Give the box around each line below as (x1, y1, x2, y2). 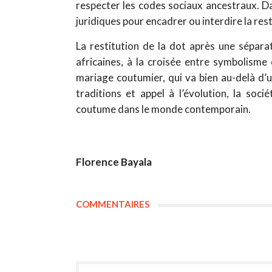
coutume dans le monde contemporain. (75, 102, 251, 115)
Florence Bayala (75, 155, 152, 168)
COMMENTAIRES (75, 198, 149, 209)
